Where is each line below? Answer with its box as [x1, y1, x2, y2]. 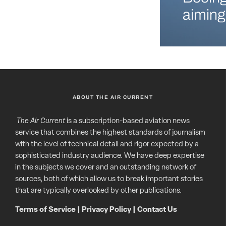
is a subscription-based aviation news [65, 118, 190, 125]
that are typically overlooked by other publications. [15, 187, 182, 195]
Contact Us [137, 206, 177, 214]
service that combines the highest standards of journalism [15, 129, 205, 137]
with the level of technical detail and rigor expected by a [15, 141, 199, 148]
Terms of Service [15, 206, 76, 214]
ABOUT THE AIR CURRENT [72, 94, 153, 100]
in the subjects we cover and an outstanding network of [15, 164, 196, 172]
